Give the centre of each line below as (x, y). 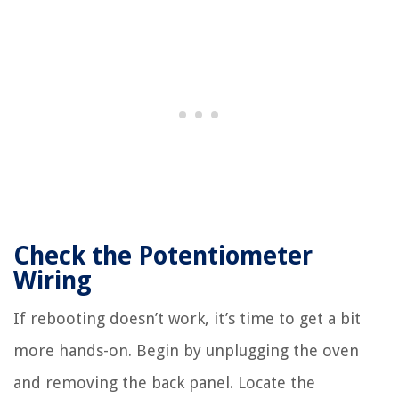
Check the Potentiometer (163, 256)
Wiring (53, 281)
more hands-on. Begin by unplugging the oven (186, 351)
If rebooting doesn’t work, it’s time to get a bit (187, 319)
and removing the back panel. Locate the (164, 383)
